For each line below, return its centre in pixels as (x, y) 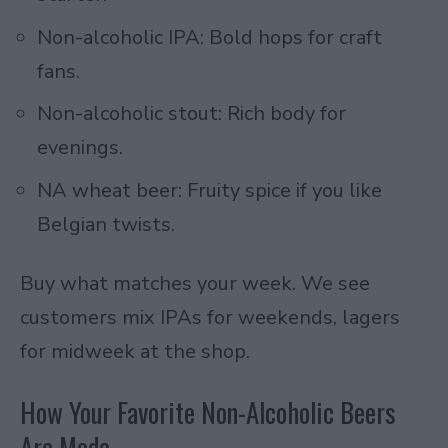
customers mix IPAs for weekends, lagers (210, 318)
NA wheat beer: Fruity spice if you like (209, 190)
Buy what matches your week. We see (195, 284)
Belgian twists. (106, 224)
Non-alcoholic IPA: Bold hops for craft (209, 37)
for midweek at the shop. (135, 352)
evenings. (80, 148)
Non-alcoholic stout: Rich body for (191, 114)
